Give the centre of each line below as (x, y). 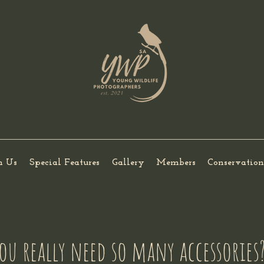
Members (176, 163)
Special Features (64, 163)
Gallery (128, 163)
